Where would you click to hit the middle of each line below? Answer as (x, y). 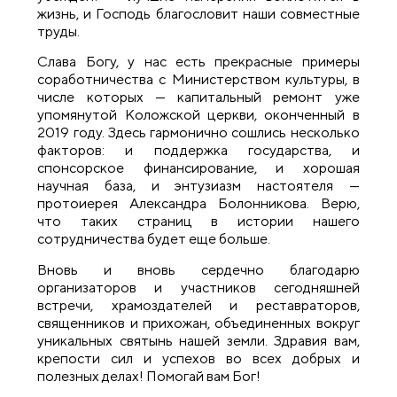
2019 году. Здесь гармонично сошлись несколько (198, 133)
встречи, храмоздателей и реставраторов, (198, 305)
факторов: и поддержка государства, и (198, 151)
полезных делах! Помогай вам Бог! (149, 376)
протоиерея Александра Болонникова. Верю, (198, 204)
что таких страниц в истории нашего (198, 222)
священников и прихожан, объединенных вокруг (198, 323)
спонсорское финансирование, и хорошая (198, 168)
